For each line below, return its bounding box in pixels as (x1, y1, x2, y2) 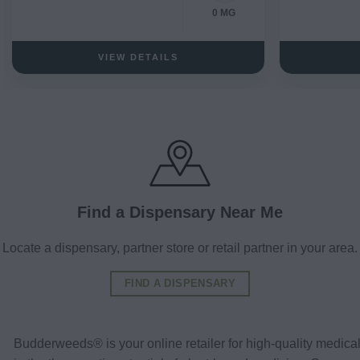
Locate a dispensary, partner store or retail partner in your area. (2, 240, 358, 255)
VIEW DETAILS (97, 51, 178, 62)
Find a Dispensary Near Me (77, 202, 283, 221)
